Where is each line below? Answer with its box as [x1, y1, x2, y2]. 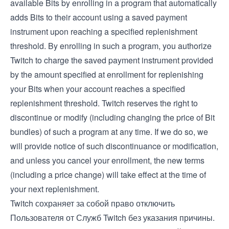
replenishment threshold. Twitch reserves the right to [10, 97, 198, 109]
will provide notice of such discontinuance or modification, [10, 140, 218, 152]
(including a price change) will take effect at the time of [10, 169, 206, 180]
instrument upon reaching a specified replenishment [10, 26, 197, 37]
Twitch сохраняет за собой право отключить [10, 197, 175, 209]
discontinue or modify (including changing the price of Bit [10, 111, 215, 123]
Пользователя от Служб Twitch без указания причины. [10, 212, 215, 223]
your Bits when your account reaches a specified [10, 83, 185, 95]
